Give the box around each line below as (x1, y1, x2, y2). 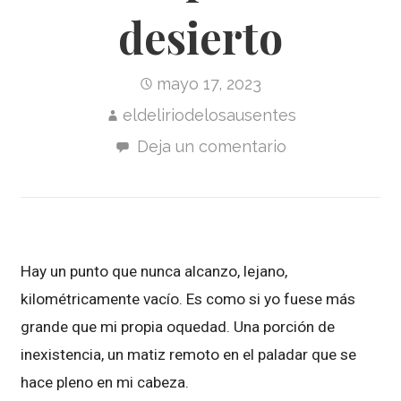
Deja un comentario (136, 136, 286, 156)
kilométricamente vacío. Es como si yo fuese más (21, 290, 356, 308)
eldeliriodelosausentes (122, 105, 296, 124)
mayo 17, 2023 (157, 73, 262, 93)
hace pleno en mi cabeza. (21, 373, 190, 391)
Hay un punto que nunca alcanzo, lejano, (21, 262, 288, 280)
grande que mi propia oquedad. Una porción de (21, 318, 336, 336)
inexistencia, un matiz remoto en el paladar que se (21, 346, 357, 363)
